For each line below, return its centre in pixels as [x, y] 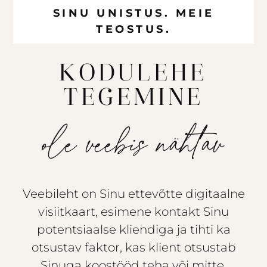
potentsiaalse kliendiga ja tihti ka [133, 229]
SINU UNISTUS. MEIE [133, 13]
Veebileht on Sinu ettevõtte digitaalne [133, 193]
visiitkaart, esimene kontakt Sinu [133, 211]
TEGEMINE [133, 97]
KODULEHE [133, 73]
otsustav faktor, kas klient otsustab [133, 247]
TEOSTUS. [133, 29]
